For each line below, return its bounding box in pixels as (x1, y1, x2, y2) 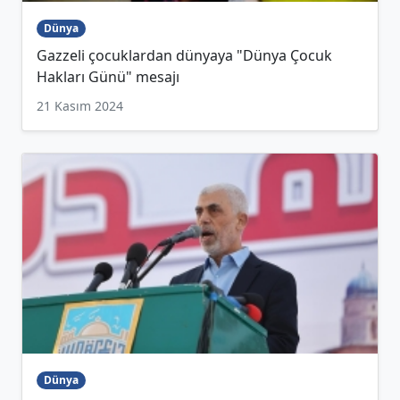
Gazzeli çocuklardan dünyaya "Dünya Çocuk (37, 46, 332, 66)
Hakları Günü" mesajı (37, 67, 179, 87)
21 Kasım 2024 (37, 97, 123, 115)
